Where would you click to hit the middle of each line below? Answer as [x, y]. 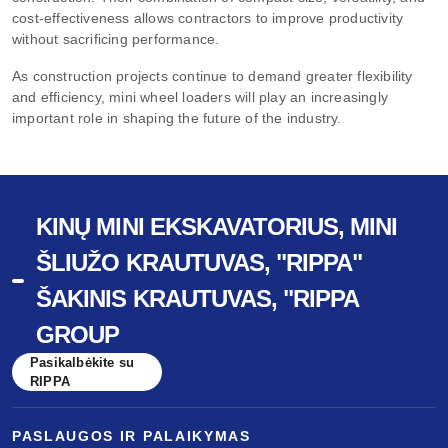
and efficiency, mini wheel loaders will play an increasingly [200, 96]
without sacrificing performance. [116, 38]
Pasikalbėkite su [82, 363]
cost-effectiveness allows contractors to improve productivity [208, 17]
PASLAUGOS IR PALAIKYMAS [131, 436]
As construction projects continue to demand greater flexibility [212, 75]
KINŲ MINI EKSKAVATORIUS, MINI [217, 227]
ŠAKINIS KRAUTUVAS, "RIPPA [197, 299]
